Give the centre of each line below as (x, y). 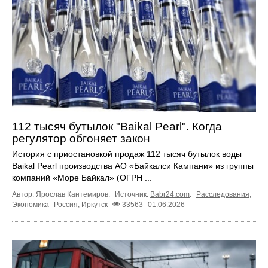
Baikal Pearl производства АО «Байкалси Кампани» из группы (133, 166)
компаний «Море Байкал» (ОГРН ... (82, 178)
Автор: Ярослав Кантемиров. (62, 195)
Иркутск (95, 205)
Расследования (223, 195)
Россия (66, 205)
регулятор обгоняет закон (81, 139)
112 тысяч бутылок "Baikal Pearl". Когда (117, 127)
